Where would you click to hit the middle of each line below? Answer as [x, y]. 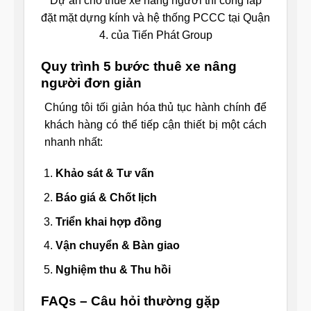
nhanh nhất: [74, 142]
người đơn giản [91, 83]
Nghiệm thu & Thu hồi [113, 269]
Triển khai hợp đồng [108, 221]
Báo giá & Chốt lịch [106, 197]
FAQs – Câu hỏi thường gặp [131, 301]
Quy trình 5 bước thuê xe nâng [139, 66]
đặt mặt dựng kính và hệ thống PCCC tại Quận [155, 18]
